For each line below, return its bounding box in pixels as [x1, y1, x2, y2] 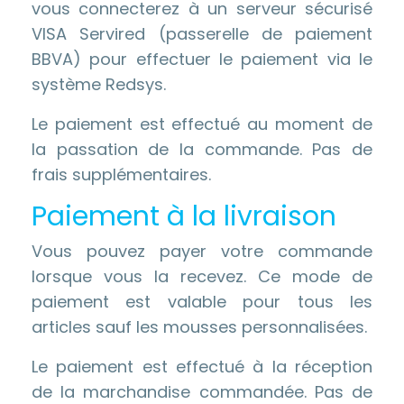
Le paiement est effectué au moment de [32, 113, 372, 135]
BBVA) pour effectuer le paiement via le [32, 48, 372, 70]
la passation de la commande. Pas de [32, 138, 372, 161]
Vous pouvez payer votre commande [32, 240, 372, 262]
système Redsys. [32, 73, 166, 96]
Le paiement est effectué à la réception [32, 355, 372, 378]
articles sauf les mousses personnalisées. [32, 316, 367, 338]
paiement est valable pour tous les [32, 290, 372, 313]
